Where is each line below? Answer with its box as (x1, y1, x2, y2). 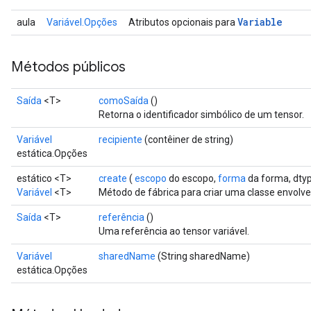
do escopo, (167, 173, 218, 184)
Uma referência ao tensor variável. (99, 226, 249, 237)
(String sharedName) (155, 251, 250, 262)
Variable (237, 15, 283, 28)
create (99, 173, 127, 184)
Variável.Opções (47, 17, 117, 28)
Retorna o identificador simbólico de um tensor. (99, 109, 304, 120)
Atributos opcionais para (128, 17, 237, 28)
